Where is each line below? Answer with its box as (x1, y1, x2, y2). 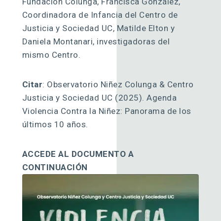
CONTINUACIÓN (22, 162, 88, 172)
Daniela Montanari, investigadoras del (22, 36, 170, 46)
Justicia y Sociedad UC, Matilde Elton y (22, 23, 175, 33)
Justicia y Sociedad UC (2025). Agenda (22, 92, 177, 103)
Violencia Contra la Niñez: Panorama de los (22, 106, 191, 116)
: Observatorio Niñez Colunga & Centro (42, 79, 194, 89)
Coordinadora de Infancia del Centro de (22, 9, 178, 20)
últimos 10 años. (22, 119, 91, 129)
